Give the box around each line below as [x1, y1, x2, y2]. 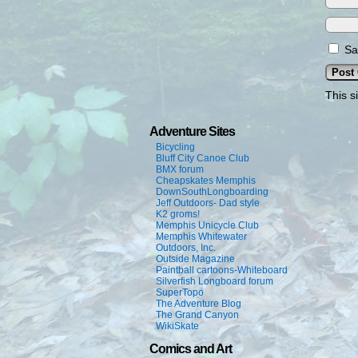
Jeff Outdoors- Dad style [156, 197, 260, 209]
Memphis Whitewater [156, 231, 247, 242]
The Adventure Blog [156, 298, 241, 309]
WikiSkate [156, 320, 199, 332]
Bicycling [156, 141, 195, 153]
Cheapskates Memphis [156, 175, 256, 186]
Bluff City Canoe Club [156, 153, 249, 164]
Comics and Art [149, 342, 232, 356]
